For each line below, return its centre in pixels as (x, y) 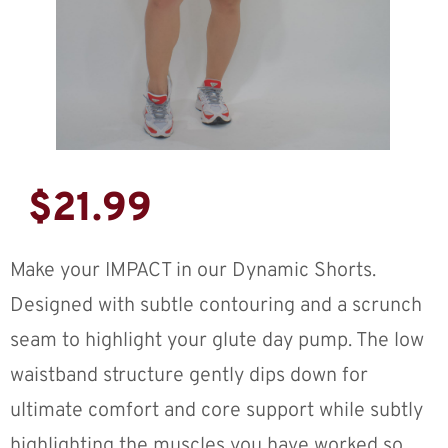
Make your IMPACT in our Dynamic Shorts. (193, 271)
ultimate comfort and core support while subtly (216, 411)
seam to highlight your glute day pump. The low (217, 341)
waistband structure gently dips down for (189, 376)
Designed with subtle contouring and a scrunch (216, 306)
